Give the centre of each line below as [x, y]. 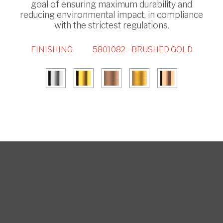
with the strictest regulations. [111, 25]
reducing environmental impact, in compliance [111, 15]
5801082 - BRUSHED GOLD [142, 50]
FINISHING [52, 50]
